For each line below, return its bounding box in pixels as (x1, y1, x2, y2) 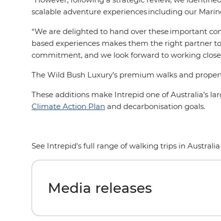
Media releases (48, 179, 152, 196)
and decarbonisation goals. (105, 102, 207, 111)
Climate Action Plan (32, 102, 105, 111)
